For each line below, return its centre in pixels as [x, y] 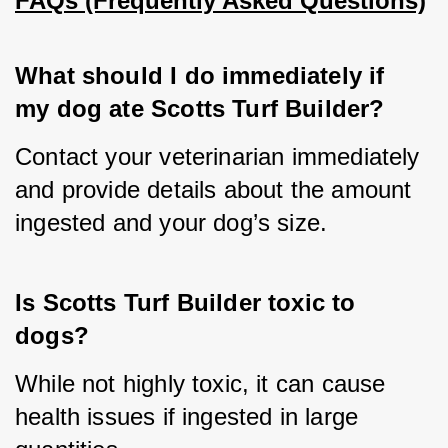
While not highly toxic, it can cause [200, 384]
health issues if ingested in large [187, 417]
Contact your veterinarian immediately [217, 157]
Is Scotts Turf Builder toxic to [189, 303]
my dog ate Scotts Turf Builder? [200, 109]
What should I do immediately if [203, 76]
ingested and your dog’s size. [171, 223]
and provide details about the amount [213, 190]
